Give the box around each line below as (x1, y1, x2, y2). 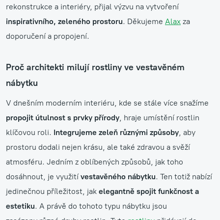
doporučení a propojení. (6, 31, 89, 41)
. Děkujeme (123, 16, 165, 26)
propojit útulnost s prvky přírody (6, 112, 119, 122)
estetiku (6, 201, 35, 211)
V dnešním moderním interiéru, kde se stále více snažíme (6, 98, 209, 108)
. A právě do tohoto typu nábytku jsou (35, 201, 167, 211)
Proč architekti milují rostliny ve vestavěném (6, 61, 185, 73)
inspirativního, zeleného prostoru (6, 16, 123, 26)
